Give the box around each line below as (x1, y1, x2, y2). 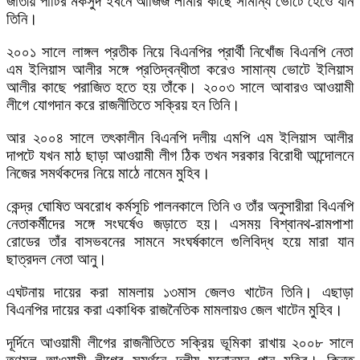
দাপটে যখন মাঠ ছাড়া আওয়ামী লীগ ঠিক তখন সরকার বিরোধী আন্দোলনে (6, 146, 354, 164)
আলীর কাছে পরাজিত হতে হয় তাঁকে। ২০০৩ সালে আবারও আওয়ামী (6, 78, 354, 96)
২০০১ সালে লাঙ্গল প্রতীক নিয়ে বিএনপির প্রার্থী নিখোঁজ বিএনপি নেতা (6, 43, 354, 60)
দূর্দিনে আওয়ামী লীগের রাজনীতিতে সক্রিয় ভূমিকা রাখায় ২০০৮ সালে (6, 333, 354, 351)
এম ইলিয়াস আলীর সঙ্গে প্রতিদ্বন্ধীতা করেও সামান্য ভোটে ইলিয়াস (6, 60, 354, 78)
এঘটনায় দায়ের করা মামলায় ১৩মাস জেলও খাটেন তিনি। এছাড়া (6, 283, 354, 301)
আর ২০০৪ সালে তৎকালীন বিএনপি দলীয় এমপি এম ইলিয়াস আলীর (6, 129, 354, 146)
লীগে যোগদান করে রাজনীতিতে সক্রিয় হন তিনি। (6, 96, 240, 113)
